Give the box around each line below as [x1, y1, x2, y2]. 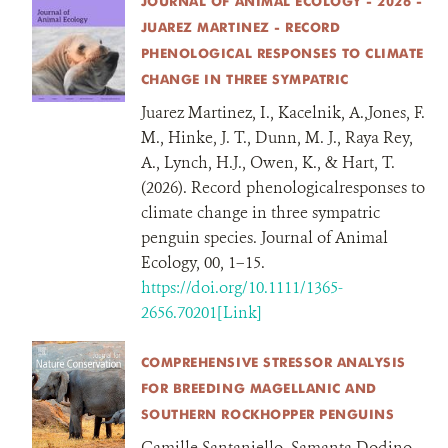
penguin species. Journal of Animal [140, 227, 388, 248]
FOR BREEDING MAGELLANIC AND [140, 380, 377, 396]
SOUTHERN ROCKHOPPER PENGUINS [140, 406, 395, 422]
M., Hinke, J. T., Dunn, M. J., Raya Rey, [140, 127, 413, 148]
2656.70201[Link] [140, 302, 262, 323]
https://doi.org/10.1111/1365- [140, 277, 343, 298]
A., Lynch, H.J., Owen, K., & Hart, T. [140, 152, 395, 173]
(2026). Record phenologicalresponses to [140, 177, 425, 198]
